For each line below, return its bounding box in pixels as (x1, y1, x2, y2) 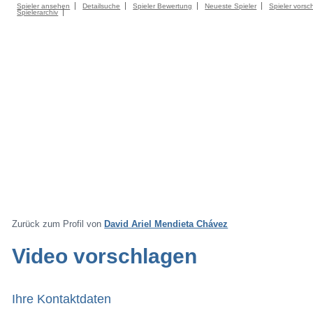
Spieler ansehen (17, 2, 71, 10)
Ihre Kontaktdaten (12, 291, 112, 306)
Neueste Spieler (205, 2, 257, 10)
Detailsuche (82, 2, 121, 10)
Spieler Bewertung (133, 2, 193, 10)
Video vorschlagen (12, 245, 198, 268)
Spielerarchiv (17, 8, 59, 16)
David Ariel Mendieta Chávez (104, 219, 228, 229)
